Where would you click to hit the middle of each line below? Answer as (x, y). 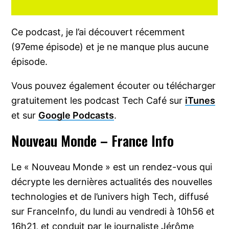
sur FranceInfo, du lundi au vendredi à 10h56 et (113, 212)
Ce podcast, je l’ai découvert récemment (98, 32)
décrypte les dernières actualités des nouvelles (112, 182)
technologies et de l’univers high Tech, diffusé (110, 197)
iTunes (200, 101)
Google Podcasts (76, 116)
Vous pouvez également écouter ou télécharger (114, 86)
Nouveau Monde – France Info (93, 141)
